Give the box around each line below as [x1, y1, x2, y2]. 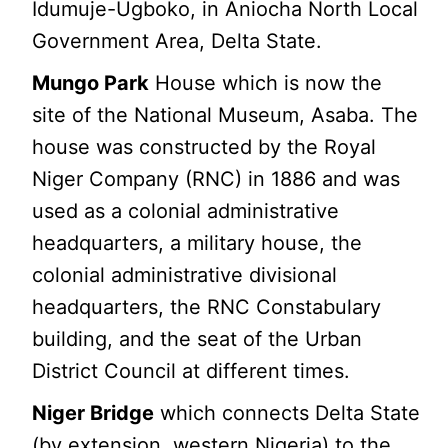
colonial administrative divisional [32, 262, 338, 287]
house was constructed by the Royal [32, 134, 377, 159]
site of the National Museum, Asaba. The [32, 102, 419, 127]
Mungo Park [32, 70, 150, 95]
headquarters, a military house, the [32, 230, 363, 255]
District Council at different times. [32, 358, 351, 383]
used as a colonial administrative [32, 198, 340, 223]
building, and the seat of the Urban [32, 326, 363, 351]
